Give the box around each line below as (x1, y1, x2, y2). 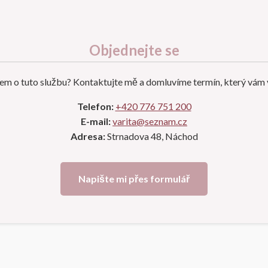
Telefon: (77, 100, 114, 112)
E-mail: (81, 115, 111, 127)
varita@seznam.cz (112, 115, 187, 127)
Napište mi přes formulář (78, 172, 190, 184)
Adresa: (70, 130, 105, 142)
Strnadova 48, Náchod (105, 130, 198, 142)
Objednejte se (89, 41, 179, 59)
